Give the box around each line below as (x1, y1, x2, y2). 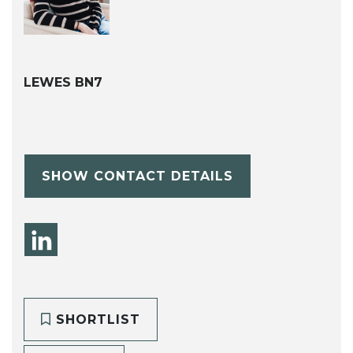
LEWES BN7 (24, 75, 102, 91)
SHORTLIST (50, 311, 140, 327)
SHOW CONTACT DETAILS (41, 168, 233, 184)
